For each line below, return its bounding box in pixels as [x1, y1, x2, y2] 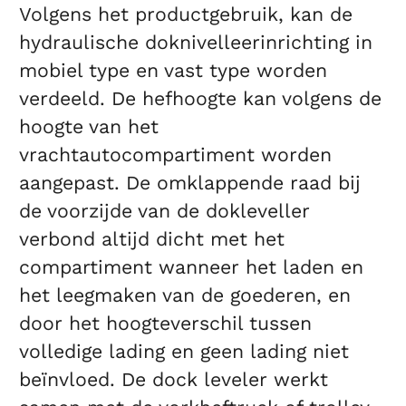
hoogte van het [19, 115, 159, 139]
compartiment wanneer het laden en [19, 256, 364, 279]
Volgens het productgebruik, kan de [19, 3, 353, 26]
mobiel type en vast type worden [19, 59, 328, 82]
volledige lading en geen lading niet [19, 340, 350, 363]
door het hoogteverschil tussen [19, 312, 313, 335]
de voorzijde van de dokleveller [19, 199, 311, 223]
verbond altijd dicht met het [19, 227, 285, 251]
